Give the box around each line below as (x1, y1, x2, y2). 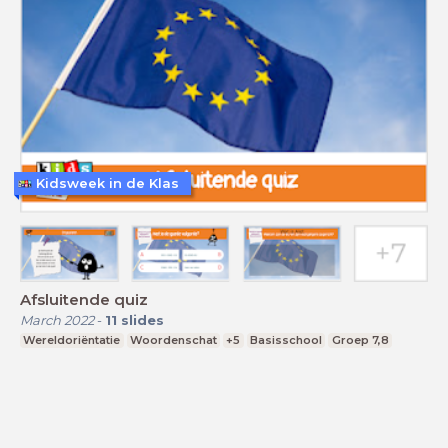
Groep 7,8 (331, 332, 389, 347)
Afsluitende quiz (20, 289, 148, 309)
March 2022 (20, 311, 94, 328)
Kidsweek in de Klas (36, 175, 179, 192)
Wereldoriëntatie (23, 332, 121, 347)
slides (121, 311, 164, 328)
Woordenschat (129, 332, 217, 347)
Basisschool (250, 332, 323, 347)
